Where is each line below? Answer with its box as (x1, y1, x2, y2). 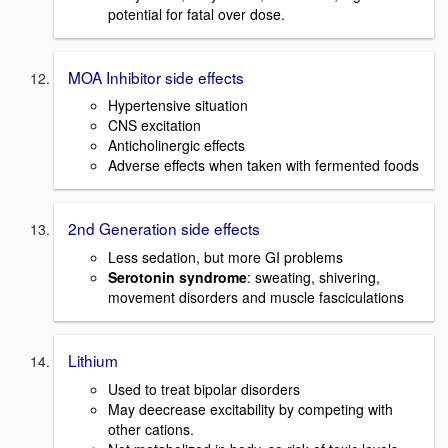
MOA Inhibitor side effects (68, 65, 244, 88)
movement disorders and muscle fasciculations (108, 286, 404, 307)
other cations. (108, 418, 194, 439)
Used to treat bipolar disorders (108, 378, 300, 399)
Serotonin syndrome (108, 266, 247, 287)
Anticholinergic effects (108, 135, 245, 156)
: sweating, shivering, (247, 266, 380, 287)
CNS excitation (108, 115, 201, 136)
